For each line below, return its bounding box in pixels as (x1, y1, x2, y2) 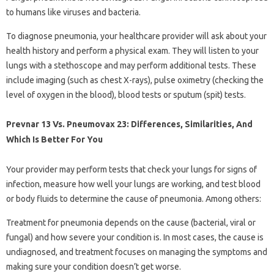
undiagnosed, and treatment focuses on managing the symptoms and (6, 247, 267, 257)
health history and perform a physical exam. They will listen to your (6, 46, 259, 56)
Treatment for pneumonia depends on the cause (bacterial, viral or (6, 218, 256, 228)
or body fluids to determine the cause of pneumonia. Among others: (6, 194, 261, 204)
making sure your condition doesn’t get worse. (6, 262, 181, 272)
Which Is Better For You (6, 135, 103, 145)
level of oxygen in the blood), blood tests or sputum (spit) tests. (6, 90, 246, 100)
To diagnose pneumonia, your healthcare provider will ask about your (6, 31, 267, 42)
